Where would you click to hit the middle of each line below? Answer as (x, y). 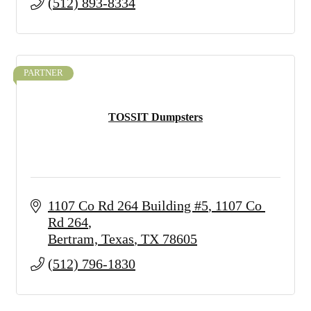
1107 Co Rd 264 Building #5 (128, 205)
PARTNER (43, 73)
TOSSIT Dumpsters (155, 117)
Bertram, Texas (91, 239)
